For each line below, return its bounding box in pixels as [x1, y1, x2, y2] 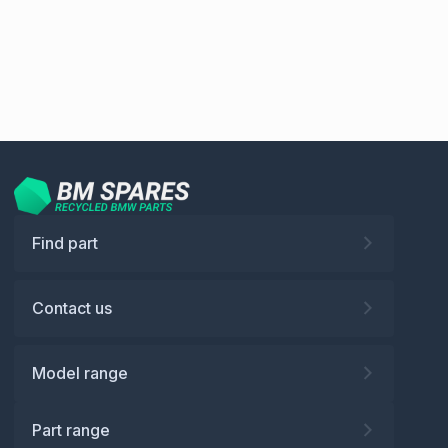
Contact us [32, 297, 112, 318]
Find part [32, 232, 98, 253]
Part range [32, 419, 110, 440]
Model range [32, 362, 128, 383]
